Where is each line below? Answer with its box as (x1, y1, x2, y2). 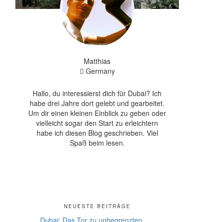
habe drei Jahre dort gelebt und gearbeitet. (30, 98, 165, 108)
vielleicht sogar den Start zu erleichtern (36, 118, 158, 128)
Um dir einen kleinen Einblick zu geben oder (28, 108, 166, 118)
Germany (83, 66, 115, 76)
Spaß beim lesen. (69, 138, 125, 148)
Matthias (84, 56, 111, 66)
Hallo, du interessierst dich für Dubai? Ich (33, 88, 162, 98)
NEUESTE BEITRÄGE (63, 203, 131, 210)
